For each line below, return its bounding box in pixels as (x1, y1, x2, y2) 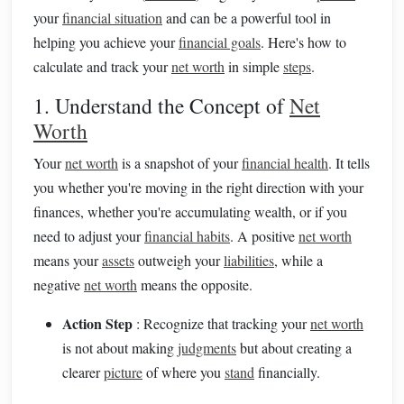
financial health (242, 153, 328, 172)
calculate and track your (33, 57, 171, 76)
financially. (254, 363, 320, 381)
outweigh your (134, 251, 224, 270)
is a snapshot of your (118, 153, 242, 172)
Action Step (62, 313, 133, 334)
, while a (274, 251, 323, 270)
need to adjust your (33, 226, 144, 245)
